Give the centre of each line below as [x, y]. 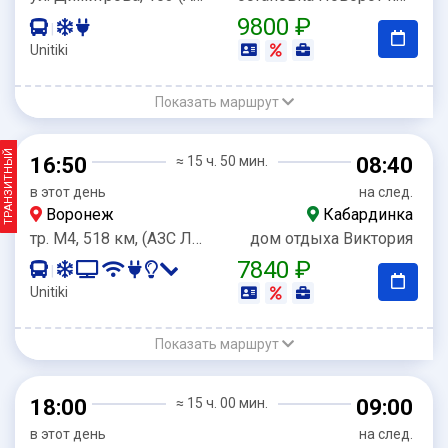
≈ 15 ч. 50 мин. [221, 160]
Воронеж [78, 214]
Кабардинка [366, 214]
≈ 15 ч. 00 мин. [221, 403]
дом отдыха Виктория [331, 238]
